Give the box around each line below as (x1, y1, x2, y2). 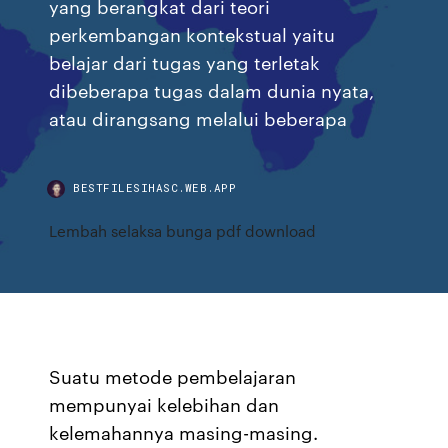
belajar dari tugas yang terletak (49, 49, 321, 74)
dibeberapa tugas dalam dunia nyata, (49, 77, 375, 102)
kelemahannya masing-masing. (49, 419, 319, 445)
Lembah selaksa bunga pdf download (49, 220, 317, 241)
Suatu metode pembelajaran (49, 363, 297, 389)
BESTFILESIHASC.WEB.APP (73, 180, 237, 195)
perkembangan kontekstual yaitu (49, 21, 336, 46)
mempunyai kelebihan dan (49, 391, 280, 417)
